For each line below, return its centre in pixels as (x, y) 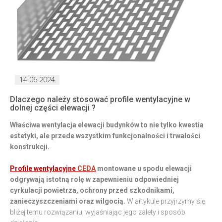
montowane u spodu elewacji (144, 168)
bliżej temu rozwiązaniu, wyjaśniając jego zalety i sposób (98, 212)
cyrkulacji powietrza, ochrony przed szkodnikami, (92, 190)
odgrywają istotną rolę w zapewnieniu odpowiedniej (94, 179)
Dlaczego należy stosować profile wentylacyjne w (100, 99)
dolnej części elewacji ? (53, 108)
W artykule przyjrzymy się (165, 201)
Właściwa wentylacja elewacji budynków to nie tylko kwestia (107, 125)
